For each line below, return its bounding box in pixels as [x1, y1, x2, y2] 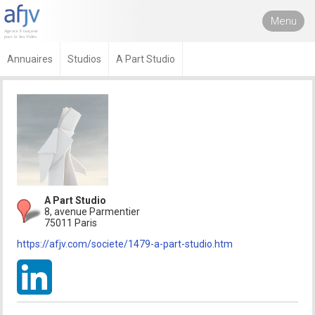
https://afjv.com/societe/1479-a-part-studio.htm [17, 238, 233, 250]
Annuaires [7, 53, 53, 65]
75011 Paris [44, 217, 98, 229]
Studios [67, 53, 101, 65]
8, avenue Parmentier [44, 206, 141, 217]
